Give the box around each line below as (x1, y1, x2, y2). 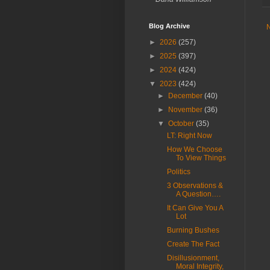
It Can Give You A (166, 204, 223, 212)
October (168, 119, 196, 128)
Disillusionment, (166, 254, 219, 262)
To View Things (175, 154, 226, 162)
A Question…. (175, 190, 221, 198)
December (168, 92, 205, 100)
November (168, 105, 205, 114)
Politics (166, 168, 190, 176)
